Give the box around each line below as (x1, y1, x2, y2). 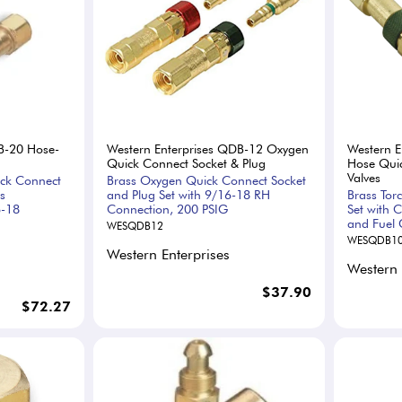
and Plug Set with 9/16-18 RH (107, 187, 271, 202)
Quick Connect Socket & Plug (107, 155, 267, 170)
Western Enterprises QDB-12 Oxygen (107, 141, 310, 156)
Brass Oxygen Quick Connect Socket (107, 172, 307, 188)
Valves (346, 170, 380, 185)
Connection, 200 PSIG (107, 201, 229, 216)
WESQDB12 (107, 218, 164, 232)
